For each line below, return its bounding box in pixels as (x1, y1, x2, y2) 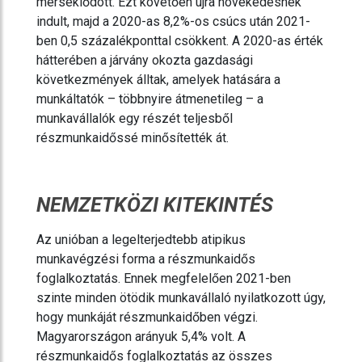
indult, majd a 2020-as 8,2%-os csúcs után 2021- (36, 14, 310, 30)
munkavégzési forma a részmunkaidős (36, 251, 255, 267)
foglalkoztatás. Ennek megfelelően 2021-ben (36, 271, 291, 287)
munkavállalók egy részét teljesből (36, 111, 233, 127)
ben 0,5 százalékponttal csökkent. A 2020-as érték (36, 33, 323, 49)
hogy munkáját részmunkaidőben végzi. (36, 309, 258, 326)
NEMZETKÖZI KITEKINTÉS (36, 193, 273, 217)
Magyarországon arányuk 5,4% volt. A (36, 329, 246, 345)
